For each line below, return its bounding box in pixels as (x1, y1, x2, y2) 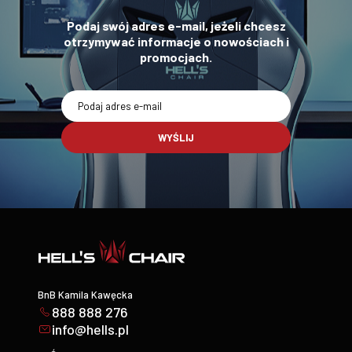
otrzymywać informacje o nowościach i (63, 33, 289, 49)
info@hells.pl (52, 321, 129, 339)
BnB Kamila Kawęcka (38, 288, 133, 302)
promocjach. (140, 49, 212, 64)
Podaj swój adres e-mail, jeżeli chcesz (66, 17, 286, 33)
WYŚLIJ (158, 130, 194, 144)
